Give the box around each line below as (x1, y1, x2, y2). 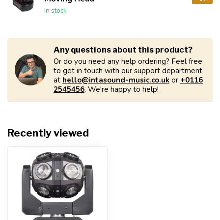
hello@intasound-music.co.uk (62, 75, 169, 85)
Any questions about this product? (54, 45, 192, 55)
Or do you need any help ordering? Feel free (54, 56, 202, 66)
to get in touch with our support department (54, 66, 202, 76)
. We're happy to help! (84, 84, 159, 94)
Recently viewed (7, 127, 89, 139)
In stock (44, 6, 67, 15)
